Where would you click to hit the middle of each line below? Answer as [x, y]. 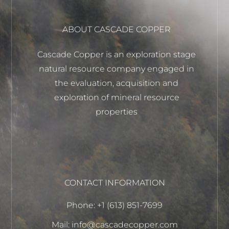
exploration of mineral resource [117, 97]
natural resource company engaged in [117, 68]
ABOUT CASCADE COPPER [117, 29]
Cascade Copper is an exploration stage [117, 54]
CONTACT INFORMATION [114, 182]
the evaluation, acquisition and [117, 83]
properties [117, 111]
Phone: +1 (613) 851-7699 [114, 205]
